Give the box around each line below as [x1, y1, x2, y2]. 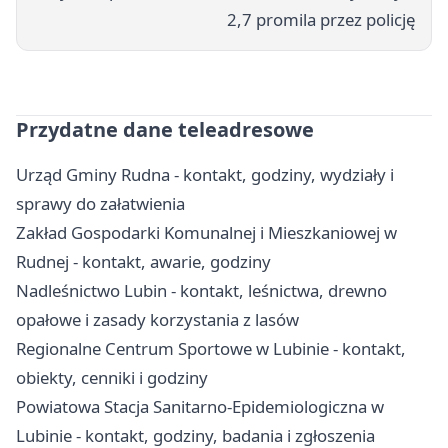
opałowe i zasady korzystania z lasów [16, 307, 299, 331]
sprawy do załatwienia [16, 191, 185, 215]
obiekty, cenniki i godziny [16, 365, 208, 389]
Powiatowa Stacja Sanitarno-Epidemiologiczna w [16, 394, 384, 418]
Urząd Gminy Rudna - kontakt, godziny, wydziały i [16, 162, 394, 186]
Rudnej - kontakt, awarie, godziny [16, 249, 271, 273]
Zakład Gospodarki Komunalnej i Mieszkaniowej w [16, 220, 397, 244]
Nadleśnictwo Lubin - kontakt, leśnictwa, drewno [16, 278, 387, 302]
